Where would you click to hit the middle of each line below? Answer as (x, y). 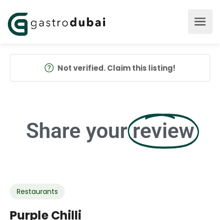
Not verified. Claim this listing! (116, 68)
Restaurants (37, 192)
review (163, 131)
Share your (76, 131)
